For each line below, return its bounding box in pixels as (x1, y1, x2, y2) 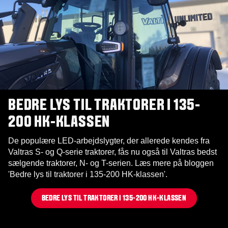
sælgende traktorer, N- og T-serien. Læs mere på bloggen (8, 158, 214, 167)
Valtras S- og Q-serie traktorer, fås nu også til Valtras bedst (8, 147, 217, 156)
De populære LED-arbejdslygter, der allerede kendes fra (8, 136, 210, 145)
